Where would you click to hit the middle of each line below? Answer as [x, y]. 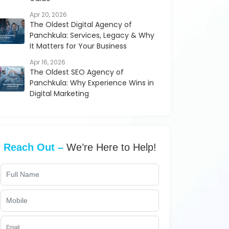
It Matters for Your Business [78, 46]
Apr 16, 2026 [48, 62]
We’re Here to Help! [110, 147]
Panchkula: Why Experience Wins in [92, 83]
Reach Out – [33, 147]
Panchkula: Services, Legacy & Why [92, 35]
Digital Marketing [59, 94]
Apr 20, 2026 [48, 15]
